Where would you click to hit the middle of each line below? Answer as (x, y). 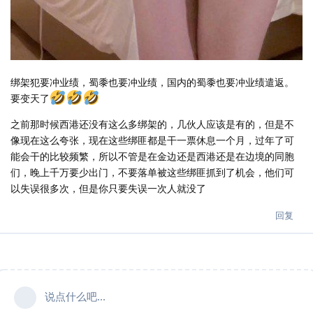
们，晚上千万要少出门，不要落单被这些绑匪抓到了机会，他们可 (152, 172)
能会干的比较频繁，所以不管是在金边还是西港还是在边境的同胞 (152, 156)
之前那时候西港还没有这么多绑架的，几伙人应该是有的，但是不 (152, 124)
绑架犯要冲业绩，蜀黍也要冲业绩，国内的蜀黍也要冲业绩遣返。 (152, 82)
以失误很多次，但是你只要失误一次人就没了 (108, 188)
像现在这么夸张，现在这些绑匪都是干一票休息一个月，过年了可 (152, 140)
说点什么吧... (75, 296)
